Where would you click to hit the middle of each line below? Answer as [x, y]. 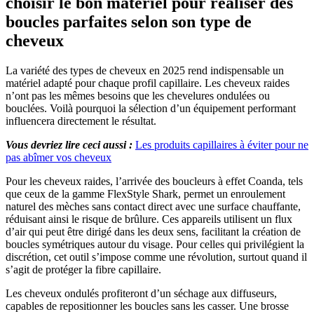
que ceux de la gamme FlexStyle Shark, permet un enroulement [145, 194]
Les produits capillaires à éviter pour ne [222, 145]
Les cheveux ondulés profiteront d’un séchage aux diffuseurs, [141, 294]
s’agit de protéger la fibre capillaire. [83, 270]
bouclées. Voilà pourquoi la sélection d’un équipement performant [151, 109]
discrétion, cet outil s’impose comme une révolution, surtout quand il [156, 257]
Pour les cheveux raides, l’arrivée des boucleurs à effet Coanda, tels [154, 182]
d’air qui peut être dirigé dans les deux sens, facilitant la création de [153, 232]
